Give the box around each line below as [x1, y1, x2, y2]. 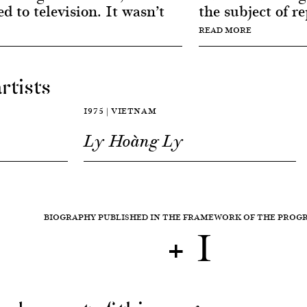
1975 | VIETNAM [83, 104, 157, 117]
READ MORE [198, 23, 251, 36]
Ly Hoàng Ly [83, 130, 184, 152]
